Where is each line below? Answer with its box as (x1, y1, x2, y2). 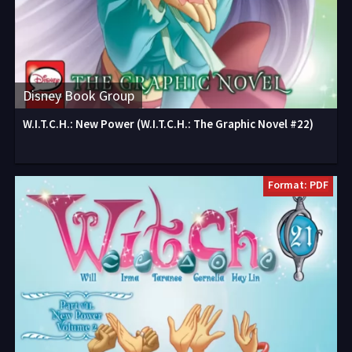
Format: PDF (268, 178, 328, 192)
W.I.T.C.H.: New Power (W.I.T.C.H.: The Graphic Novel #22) (23, 116, 313, 131)
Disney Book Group (23, 86, 134, 104)
